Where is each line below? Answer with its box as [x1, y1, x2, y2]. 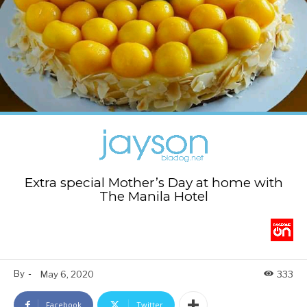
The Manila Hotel [99, 188, 208, 205]
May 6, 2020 [40, 268, 94, 280]
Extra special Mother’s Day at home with [24, 175, 283, 191]
